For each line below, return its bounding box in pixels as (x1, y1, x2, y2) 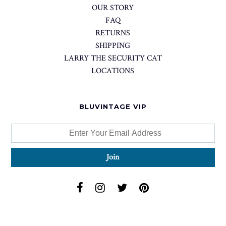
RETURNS (95, 28, 131, 38)
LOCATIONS (91, 66, 135, 76)
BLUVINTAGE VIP (79, 102, 147, 110)
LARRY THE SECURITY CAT (64, 53, 162, 64)
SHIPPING (95, 40, 131, 51)
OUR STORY (92, 3, 134, 13)
